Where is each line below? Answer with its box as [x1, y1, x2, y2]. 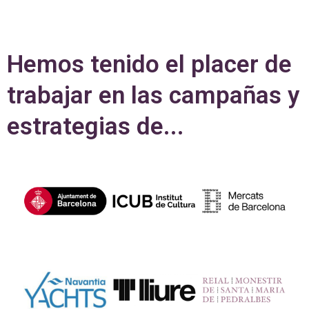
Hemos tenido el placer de [7, 50, 292, 79]
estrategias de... [7, 112, 184, 141]
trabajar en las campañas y [7, 81, 299, 110]
